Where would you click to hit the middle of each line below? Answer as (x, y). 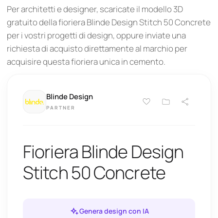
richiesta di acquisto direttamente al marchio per (97, 48)
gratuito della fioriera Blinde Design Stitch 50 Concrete (109, 22)
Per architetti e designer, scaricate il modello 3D (95, 9)
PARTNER (61, 107)
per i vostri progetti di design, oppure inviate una (96, 35)
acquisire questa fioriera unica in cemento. (86, 62)
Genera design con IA (114, 211)
